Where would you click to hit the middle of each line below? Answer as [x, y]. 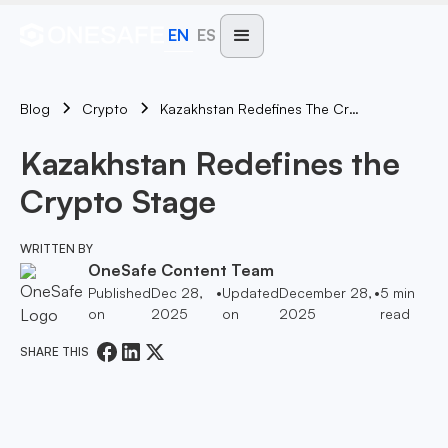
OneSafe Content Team [181, 270]
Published [119, 292]
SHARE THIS [57, 351]
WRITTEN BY [56, 248]
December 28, [326, 292]
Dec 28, [177, 292]
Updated [251, 292]
